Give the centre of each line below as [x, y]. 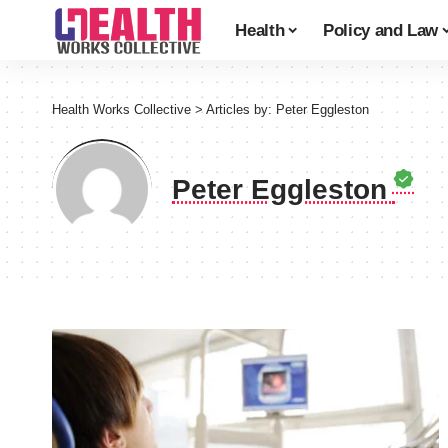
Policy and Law [380, 30]
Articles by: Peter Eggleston [287, 109]
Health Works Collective [121, 109]
